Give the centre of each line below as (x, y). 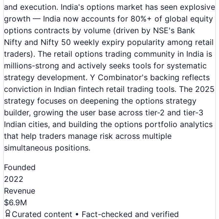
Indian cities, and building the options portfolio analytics (108, 124)
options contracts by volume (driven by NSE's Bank (99, 31)
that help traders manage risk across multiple (88, 136)
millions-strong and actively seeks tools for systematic (105, 66)
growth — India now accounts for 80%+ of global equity (109, 19)
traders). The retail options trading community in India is (108, 54)
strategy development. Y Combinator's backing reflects (107, 77)
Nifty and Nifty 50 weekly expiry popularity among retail (109, 42)
